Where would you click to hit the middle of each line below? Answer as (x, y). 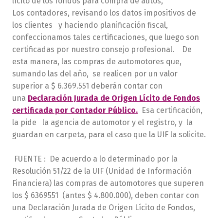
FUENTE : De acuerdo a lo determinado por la (95, 159)
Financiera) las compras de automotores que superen (108, 183)
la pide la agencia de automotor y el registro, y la (102, 122)
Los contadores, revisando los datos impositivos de (104, 13)
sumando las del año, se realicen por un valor (95, 73)
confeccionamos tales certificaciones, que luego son (106, 37)
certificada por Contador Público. (75, 110)
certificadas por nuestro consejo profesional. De (102, 49)
